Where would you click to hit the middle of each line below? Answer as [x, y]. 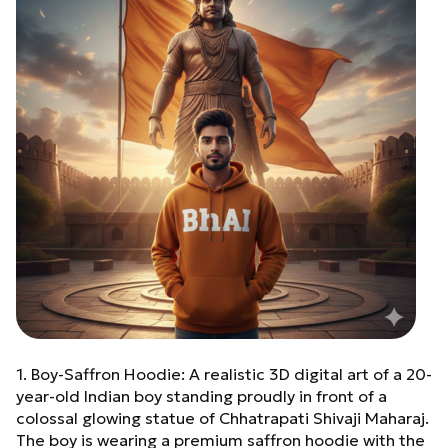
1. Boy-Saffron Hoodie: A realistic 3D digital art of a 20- [224, 373]
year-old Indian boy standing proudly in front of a [201, 395]
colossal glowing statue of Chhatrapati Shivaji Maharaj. [222, 417]
